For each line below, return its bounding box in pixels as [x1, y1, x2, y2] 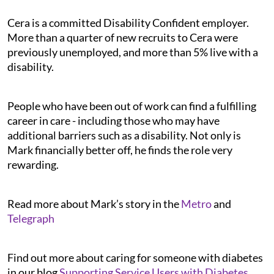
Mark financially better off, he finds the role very [7, 143, 232, 157]
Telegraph [7, 211, 54, 225]
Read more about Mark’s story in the [7, 196, 181, 210]
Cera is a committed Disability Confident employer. [7, 15, 249, 29]
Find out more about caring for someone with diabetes [7, 250, 263, 264]
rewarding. [7, 157, 59, 171]
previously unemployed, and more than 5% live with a [7, 45, 258, 59]
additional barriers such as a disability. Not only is [7, 128, 241, 142]
